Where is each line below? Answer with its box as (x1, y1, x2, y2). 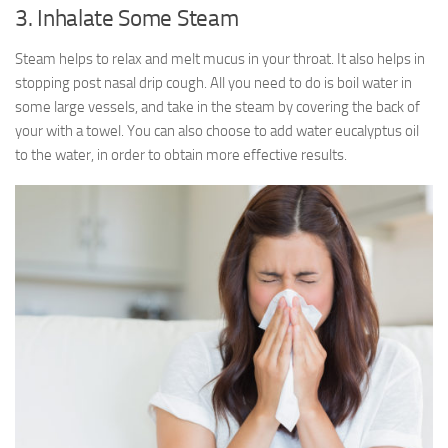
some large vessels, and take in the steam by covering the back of (15, 98, 420, 116)
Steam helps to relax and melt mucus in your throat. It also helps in (15, 50, 425, 68)
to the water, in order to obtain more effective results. (15, 146, 347, 164)
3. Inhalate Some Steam (15, 5, 239, 32)
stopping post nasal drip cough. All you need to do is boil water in (15, 74, 412, 92)
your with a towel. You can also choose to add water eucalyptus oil (15, 122, 419, 140)
